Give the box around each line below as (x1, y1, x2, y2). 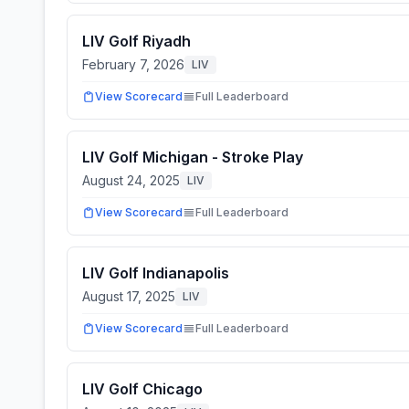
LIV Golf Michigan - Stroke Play (82, 148, 303, 166)
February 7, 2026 (82, 57, 184, 72)
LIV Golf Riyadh (82, 32, 191, 50)
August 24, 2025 (82, 173, 180, 188)
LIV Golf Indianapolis (82, 264, 229, 282)
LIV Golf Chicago (82, 380, 203, 398)
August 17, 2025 (82, 288, 175, 304)
